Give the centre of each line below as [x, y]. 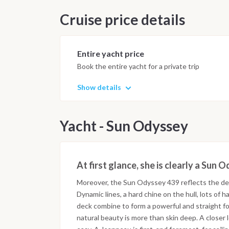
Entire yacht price [111, 53]
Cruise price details [122, 20]
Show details [99, 87]
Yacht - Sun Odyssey [124, 126]
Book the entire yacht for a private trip [138, 66]
